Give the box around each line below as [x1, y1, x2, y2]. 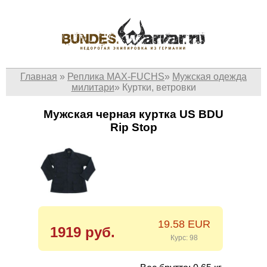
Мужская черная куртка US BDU [44, 108, 223, 121]
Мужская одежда [172, 72, 247, 82]
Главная [20, 72, 57, 82]
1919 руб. [50, 224, 115, 241]
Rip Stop [110, 121, 157, 134]
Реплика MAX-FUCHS [67, 72, 164, 82]
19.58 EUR [158, 218, 210, 231]
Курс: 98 [170, 234, 198, 243]
